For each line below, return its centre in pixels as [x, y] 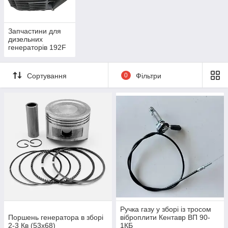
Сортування [47, 76]
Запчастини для [35, 31]
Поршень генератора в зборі [56, 218]
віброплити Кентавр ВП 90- [165, 218]
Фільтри [148, 76]
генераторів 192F [37, 48]
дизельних [25, 39]
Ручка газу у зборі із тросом [166, 209]
